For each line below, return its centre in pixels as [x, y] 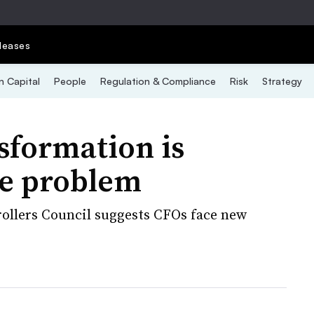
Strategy [282, 81]
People [70, 81]
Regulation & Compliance [158, 81]
